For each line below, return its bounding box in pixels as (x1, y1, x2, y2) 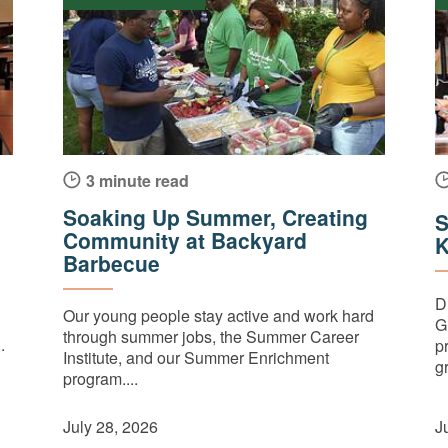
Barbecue (63, 247, 161, 278)
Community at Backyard (63, 224, 308, 255)
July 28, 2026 (63, 414, 159, 438)
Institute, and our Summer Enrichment (63, 345, 330, 369)
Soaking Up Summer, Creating (63, 201, 369, 232)
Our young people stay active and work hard (63, 303, 375, 327)
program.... (63, 366, 139, 390)
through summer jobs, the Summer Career (63, 324, 360, 348)
